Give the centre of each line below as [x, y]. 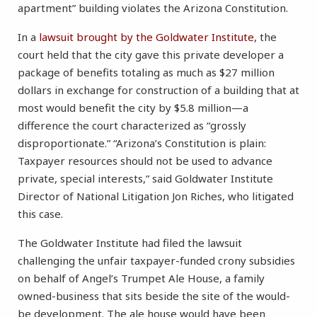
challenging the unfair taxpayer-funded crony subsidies [156, 261]
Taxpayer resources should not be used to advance [145, 161]
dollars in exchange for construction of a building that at [158, 90]
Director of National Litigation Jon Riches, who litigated [156, 196]
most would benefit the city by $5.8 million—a [133, 108]
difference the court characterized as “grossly [132, 126]
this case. [40, 214]
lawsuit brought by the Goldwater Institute [146, 37]
